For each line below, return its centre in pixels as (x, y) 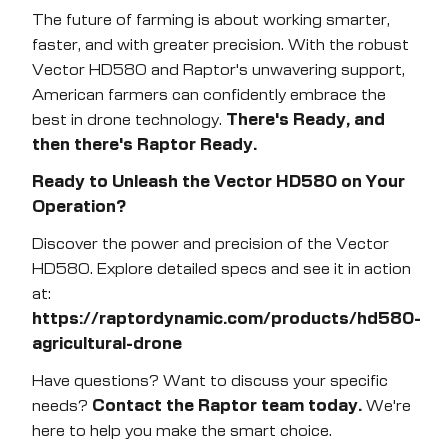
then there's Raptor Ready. (144, 145)
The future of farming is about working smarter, (211, 20)
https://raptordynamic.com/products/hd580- (226, 319)
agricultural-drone (107, 344)
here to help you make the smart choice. (182, 431)
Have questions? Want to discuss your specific (210, 381)
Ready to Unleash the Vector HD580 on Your (218, 182)
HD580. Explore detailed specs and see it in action (221, 269)
